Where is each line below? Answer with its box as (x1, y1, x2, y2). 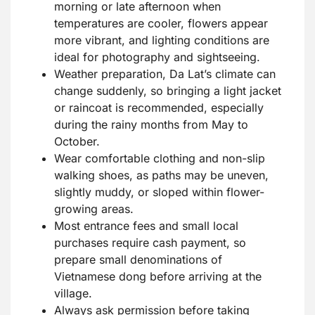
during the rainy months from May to (54, 117, 248, 132)
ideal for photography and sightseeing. (54, 50, 260, 65)
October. (54, 134, 100, 149)
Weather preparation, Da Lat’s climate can (54, 67, 276, 82)
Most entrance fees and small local (54, 219, 238, 233)
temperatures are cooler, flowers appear (54, 16, 268, 31)
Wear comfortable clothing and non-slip (54, 151, 265, 166)
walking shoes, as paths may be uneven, (54, 168, 269, 183)
